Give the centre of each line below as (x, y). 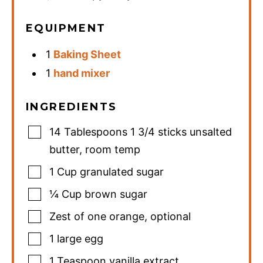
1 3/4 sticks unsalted (181, 132)
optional (171, 217)
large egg (80, 239)
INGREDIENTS (72, 107)
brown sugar (116, 194)
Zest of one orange (97, 217)
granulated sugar (122, 172)
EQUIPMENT (66, 28)
